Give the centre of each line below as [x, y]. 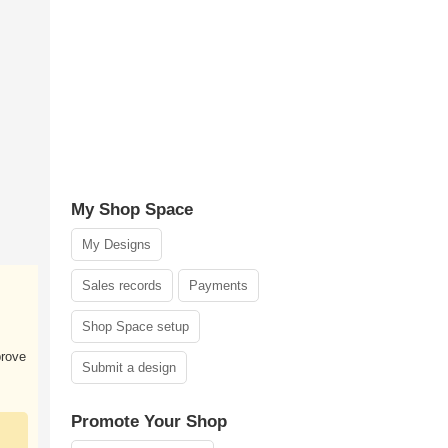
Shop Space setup [135, 326]
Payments [218, 285]
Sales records [122, 285]
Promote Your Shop [149, 421]
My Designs [116, 244]
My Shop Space [132, 209]
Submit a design [129, 367]
